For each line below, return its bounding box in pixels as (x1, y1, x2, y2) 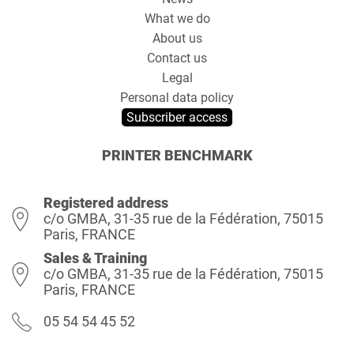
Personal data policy (120, 90, 234, 105)
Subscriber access (126, 110, 228, 125)
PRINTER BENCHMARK (101, 147, 253, 164)
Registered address (43, 194, 168, 211)
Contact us (147, 51, 207, 66)
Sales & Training (43, 250, 147, 266)
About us (152, 31, 202, 46)
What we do (144, 11, 210, 26)
